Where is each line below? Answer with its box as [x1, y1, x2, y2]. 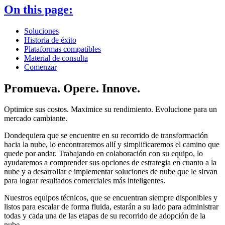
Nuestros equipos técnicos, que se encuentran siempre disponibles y [4, 193, 217, 202]
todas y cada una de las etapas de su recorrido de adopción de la [4, 211, 205, 220]
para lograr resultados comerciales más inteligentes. [4, 176, 165, 185]
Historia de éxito [24, 35, 76, 44]
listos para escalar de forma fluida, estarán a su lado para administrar [4, 202, 218, 211]
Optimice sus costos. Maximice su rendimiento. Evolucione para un [4, 105, 217, 114]
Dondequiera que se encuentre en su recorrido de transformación [4, 131, 208, 140]
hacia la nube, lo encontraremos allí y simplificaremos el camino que [4, 140, 219, 149]
